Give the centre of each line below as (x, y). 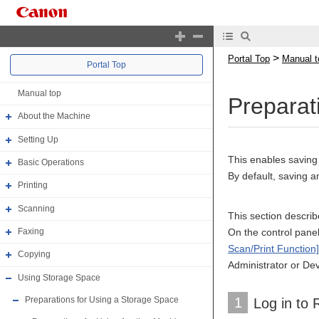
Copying (34, 255)
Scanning (36, 208)
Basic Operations (51, 163)
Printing (33, 185)
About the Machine (54, 116)
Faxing (31, 232)
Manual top (40, 94)
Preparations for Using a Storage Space (102, 300)
